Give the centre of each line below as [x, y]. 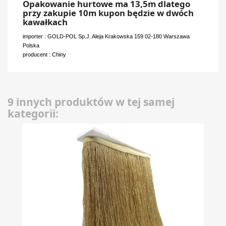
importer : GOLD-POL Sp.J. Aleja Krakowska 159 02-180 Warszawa [106, 36]
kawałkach [45, 22]
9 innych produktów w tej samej [91, 102]
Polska [31, 45]
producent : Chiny [44, 54]
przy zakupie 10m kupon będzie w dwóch [108, 13]
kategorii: [33, 113]
